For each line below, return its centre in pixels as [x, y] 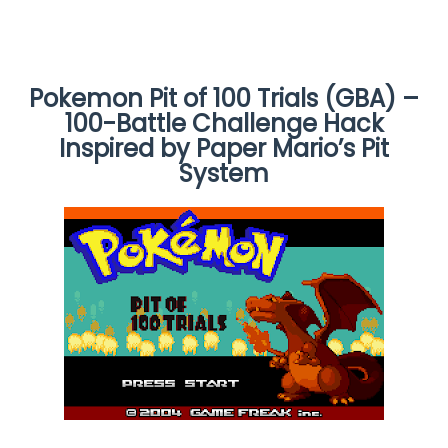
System [224, 173]
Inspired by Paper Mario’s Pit [224, 148]
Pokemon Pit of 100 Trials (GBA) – [224, 98]
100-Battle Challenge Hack [224, 123]
